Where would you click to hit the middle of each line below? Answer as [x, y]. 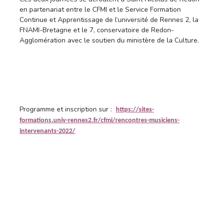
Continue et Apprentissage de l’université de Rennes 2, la [109, 20]
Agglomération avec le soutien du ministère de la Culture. [109, 41]
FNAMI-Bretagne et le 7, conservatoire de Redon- [97, 30]
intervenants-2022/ [47, 131]
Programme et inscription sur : [68, 109]
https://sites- [135, 110]
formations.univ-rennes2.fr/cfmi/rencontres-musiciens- [99, 121]
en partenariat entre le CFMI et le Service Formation [100, 10]
